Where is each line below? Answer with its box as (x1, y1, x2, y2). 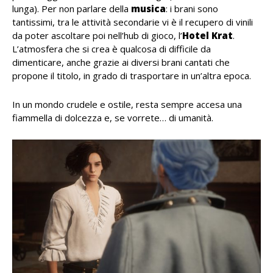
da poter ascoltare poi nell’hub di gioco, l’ (12, 29, 182, 42)
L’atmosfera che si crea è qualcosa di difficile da (12, 43, 211, 55)
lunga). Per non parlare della (12, 2, 131, 15)
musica (131, 2, 166, 15)
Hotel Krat (182, 29, 233, 42)
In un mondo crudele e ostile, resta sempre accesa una (12, 98, 242, 111)
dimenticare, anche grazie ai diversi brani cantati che (12, 56, 230, 69)
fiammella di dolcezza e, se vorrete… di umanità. (12, 112, 213, 124)
